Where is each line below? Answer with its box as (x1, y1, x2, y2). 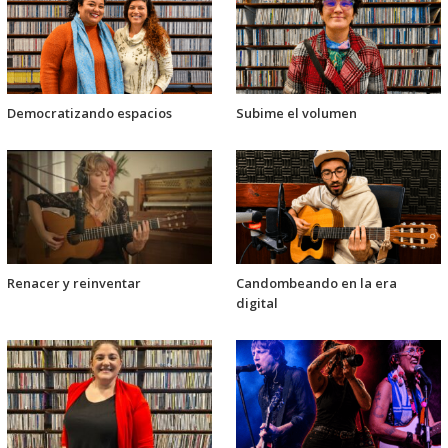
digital (236, 294, 278, 313)
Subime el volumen (236, 104, 357, 123)
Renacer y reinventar (7, 274, 141, 293)
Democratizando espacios (7, 104, 172, 123)
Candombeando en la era (236, 274, 397, 293)
